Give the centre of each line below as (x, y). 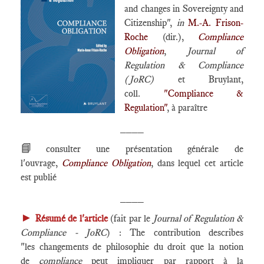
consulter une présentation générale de (145, 149)
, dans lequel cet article (197, 163)
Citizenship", (151, 23)
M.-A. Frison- (216, 23)
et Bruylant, (210, 79)
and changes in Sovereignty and (184, 9)
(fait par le (130, 218)
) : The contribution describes (175, 232)
